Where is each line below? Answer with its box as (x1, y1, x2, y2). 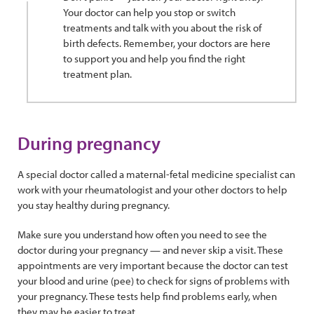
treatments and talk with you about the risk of (63, 21, 261, 34)
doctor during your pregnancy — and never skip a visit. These (18, 243, 283, 257)
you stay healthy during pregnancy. (18, 198, 172, 212)
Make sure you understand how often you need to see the (18, 228, 267, 241)
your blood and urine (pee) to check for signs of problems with (18, 274, 289, 287)
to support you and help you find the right (63, 52, 245, 65)
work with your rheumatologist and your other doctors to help (18, 183, 287, 196)
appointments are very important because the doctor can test (18, 259, 288, 272)
